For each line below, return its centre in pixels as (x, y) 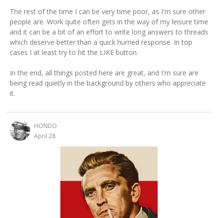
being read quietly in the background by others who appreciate (108, 83)
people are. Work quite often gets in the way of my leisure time (109, 21)
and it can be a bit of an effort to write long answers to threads (109, 32)
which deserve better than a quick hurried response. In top (101, 42)
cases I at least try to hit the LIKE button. (75, 52)
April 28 (45, 136)
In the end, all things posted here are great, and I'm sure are (104, 73)
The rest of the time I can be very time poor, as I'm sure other (108, 11)
